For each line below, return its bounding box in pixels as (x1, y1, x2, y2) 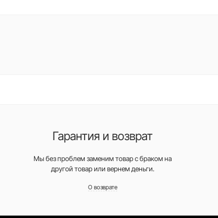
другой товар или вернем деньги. (51, 164, 154, 173)
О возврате (88, 183, 117, 191)
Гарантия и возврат (52, 129, 153, 143)
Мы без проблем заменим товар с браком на (33, 154, 172, 163)
